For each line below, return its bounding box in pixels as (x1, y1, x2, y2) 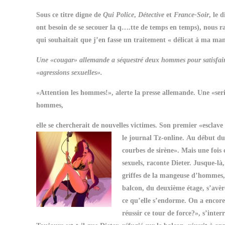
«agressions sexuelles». (36, 69, 102, 76)
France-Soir (174, 11, 209, 19)
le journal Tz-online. (122, 134, 186, 142)
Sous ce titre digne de (36, 11, 103, 19)
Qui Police (103, 11, 134, 19)
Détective (138, 11, 164, 19)
